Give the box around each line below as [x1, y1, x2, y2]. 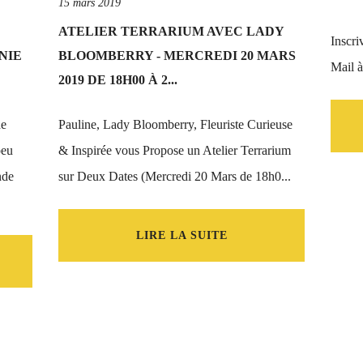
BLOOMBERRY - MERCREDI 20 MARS [58, 49, 296, 62]
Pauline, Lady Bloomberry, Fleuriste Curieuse [58, 117, 293, 131]
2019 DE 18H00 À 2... [58, 73, 177, 87]
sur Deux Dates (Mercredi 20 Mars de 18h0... [58, 169, 291, 183]
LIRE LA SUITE [135, 229, 228, 241]
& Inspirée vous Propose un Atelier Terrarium [58, 143, 291, 157]
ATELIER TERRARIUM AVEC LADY [58, 24, 284, 38]
